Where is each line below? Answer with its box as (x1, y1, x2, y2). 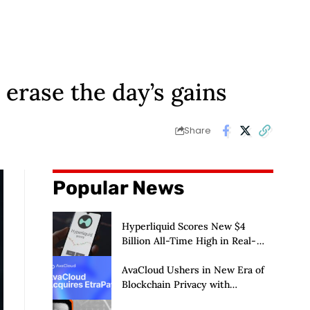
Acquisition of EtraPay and (121, 293, 243, 306)
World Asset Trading (121, 248, 215, 262)
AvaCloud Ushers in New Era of (121, 264, 264, 277)
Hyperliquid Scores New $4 (121, 219, 246, 232)
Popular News (52, 176, 184, 199)
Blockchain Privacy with (121, 278, 230, 291)
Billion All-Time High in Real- (121, 234, 257, 247)
